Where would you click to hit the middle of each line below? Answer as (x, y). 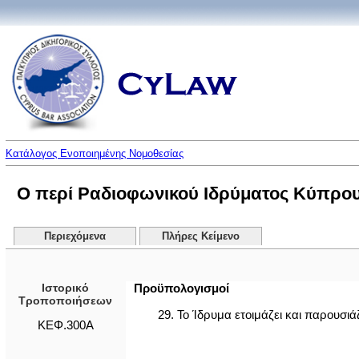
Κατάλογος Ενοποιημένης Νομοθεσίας (94, 153)
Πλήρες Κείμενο (201, 236)
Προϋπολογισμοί (181, 288)
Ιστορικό (66, 288)
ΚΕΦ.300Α (65, 325)
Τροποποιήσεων (66, 301)
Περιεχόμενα (75, 236)
